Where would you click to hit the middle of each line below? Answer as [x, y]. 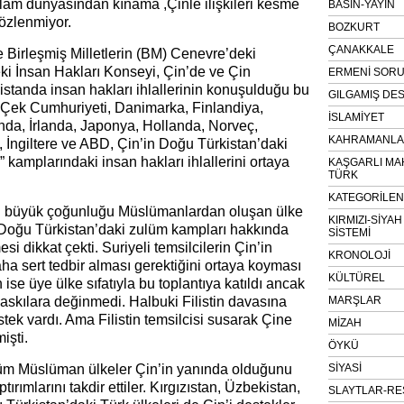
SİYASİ [345, 368]
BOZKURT [354, 27]
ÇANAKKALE [361, 50]
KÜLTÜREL [357, 278]
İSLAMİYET [356, 117]
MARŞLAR [355, 300]
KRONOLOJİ [359, 255]
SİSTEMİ [349, 233]
